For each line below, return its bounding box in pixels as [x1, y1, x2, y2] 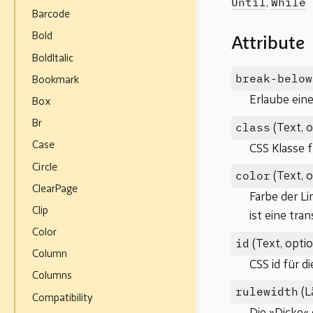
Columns [32, 270, 73, 282]
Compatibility [32, 292, 94, 304]
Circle [32, 161, 58, 173]
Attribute [231, 36, 305, 54]
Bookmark [32, 74, 80, 86]
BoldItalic [32, 52, 74, 64]
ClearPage [32, 183, 78, 195]
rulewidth [235, 284, 298, 299]
